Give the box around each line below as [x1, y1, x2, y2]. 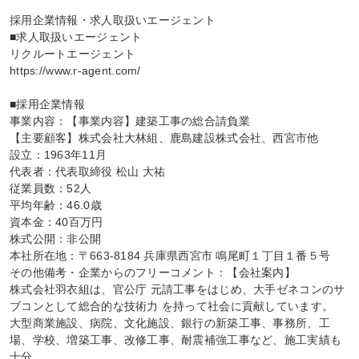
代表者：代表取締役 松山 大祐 [10, 165, 166, 178]
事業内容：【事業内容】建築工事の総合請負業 [10, 115, 250, 127]
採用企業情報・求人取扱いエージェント [10, 14, 216, 26]
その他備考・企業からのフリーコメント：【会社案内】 [10, 266, 296, 279]
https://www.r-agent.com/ [10, 64, 141, 77]
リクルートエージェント [10, 47, 136, 60]
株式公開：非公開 [10, 232, 102, 245]
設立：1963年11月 [10, 148, 107, 161]
